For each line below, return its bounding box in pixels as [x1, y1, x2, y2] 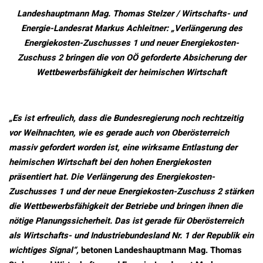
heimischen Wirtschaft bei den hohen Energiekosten [9, 156, 211, 169]
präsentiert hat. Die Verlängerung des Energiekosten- [9, 171, 215, 184]
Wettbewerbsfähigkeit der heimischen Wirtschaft [36, 66, 227, 79]
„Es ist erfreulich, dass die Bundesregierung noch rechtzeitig [9, 112, 243, 125]
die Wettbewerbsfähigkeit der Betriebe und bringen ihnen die [9, 200, 242, 213]
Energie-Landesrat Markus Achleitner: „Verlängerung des [21, 22, 242, 35]
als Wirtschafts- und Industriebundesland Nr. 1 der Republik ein [9, 230, 254, 242]
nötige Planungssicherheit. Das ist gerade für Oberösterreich [9, 215, 244, 228]
